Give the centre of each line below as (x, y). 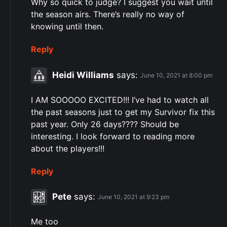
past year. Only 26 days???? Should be (105, 124)
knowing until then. (67, 27)
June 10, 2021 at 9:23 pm (134, 197)
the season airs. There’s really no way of (108, 14)
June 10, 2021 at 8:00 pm (176, 75)
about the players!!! (68, 148)
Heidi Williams (83, 75)
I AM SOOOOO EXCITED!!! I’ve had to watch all (120, 100)
